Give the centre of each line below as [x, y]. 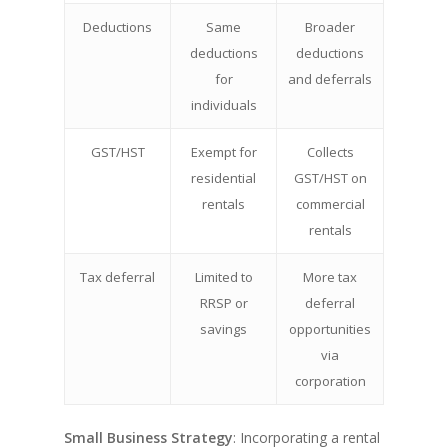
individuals [223, 105]
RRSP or [223, 303]
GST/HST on [330, 178]
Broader [330, 27]
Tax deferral [117, 277]
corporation [330, 381]
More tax [330, 277]
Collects [330, 152]
